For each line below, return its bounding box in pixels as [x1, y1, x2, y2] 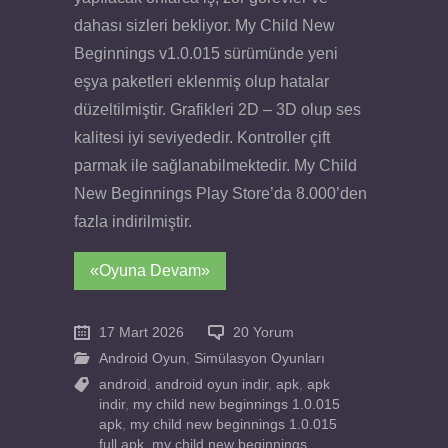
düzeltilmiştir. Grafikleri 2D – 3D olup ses [74, 100, 361, 118]
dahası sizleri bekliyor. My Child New [74, 16, 335, 34]
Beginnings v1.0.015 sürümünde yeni [74, 44, 338, 62]
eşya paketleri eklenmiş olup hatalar [74, 72, 329, 90]
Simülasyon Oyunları [194, 350, 325, 366]
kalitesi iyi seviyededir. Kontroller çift [74, 128, 330, 146]
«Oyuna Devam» [90, 262, 210, 280]
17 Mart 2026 [99, 324, 184, 340]
